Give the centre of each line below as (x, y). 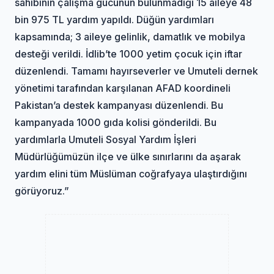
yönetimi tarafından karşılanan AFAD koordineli (123, 88)
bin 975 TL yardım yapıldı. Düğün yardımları (115, 19)
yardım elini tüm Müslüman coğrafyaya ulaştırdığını (131, 173)
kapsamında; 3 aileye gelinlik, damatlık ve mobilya (130, 36)
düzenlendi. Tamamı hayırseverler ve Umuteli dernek (137, 71)
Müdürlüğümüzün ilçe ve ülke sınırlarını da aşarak (128, 156)
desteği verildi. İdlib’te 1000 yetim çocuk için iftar (129, 54)
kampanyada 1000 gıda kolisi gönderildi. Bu (116, 122)
